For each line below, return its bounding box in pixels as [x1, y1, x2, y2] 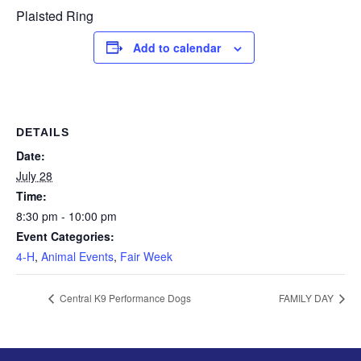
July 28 [16, 167, 52, 184]
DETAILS [16, 125, 69, 139]
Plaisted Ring [16, 6, 93, 25]
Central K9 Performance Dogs [57, 291, 191, 305]
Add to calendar [133, 39, 221, 56]
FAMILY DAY [279, 291, 336, 305]
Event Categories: [16, 227, 114, 244]
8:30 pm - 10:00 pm [16, 207, 117, 224]
